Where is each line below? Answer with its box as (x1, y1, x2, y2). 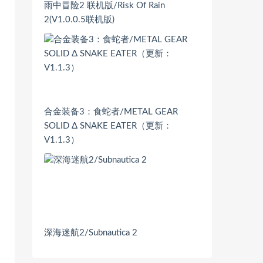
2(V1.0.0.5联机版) (44, 15, 114, 24)
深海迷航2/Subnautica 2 (44, 228, 137, 238)
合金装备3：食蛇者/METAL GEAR (44, 107, 178, 117)
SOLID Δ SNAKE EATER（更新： (44, 122, 172, 131)
